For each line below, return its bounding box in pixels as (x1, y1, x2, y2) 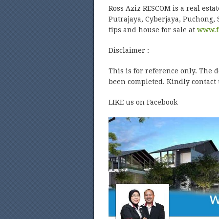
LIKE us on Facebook (109, 98, 177, 106)
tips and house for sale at (109, 26, 197, 34)
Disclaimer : (109, 46, 149, 54)
